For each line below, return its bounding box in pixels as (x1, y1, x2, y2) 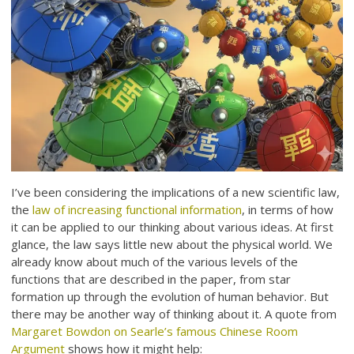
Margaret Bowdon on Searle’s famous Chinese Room (11, 323, 299, 340)
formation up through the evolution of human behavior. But (11, 288, 330, 305)
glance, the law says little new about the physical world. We (11, 236, 333, 253)
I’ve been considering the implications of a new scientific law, (11, 184, 341, 201)
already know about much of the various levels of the (11, 254, 299, 270)
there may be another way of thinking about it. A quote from (11, 306, 337, 322)
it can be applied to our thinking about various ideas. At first (11, 219, 334, 235)
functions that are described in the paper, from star (11, 271, 292, 288)
